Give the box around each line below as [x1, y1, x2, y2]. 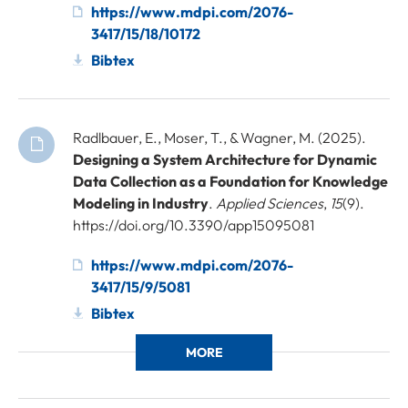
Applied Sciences [216, 193, 323, 212]
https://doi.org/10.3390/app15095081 [73, 215, 314, 234]
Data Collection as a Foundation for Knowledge [73, 171, 388, 190]
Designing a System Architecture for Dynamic [73, 149, 377, 168]
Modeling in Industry [73, 193, 209, 212]
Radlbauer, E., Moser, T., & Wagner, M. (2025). [73, 127, 366, 147]
